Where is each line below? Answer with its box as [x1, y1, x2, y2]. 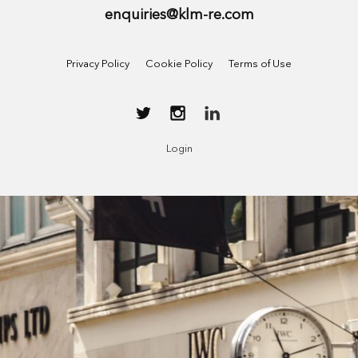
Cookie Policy [145, 59, 213, 70]
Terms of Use [229, 59, 292, 70]
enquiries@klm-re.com [104, 8, 254, 23]
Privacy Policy [66, 59, 129, 70]
